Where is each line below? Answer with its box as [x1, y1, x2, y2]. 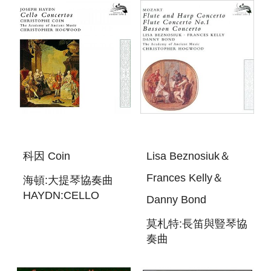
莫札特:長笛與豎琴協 [146, 218, 247, 230]
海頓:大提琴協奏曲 [23, 174, 113, 187]
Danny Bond [146, 194, 206, 206]
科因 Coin [23, 150, 70, 163]
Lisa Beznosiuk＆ [146, 150, 230, 163]
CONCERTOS [23, 204, 93, 217]
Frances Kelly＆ [146, 172, 223, 184]
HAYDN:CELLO [23, 189, 99, 202]
